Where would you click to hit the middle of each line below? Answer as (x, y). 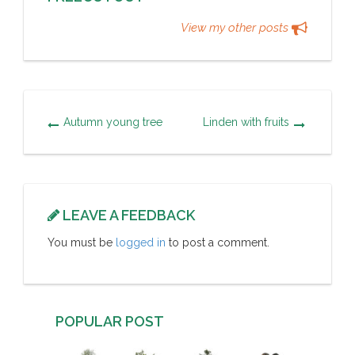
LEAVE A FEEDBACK (127, 215)
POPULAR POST (110, 321)
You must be (82, 242)
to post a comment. (218, 242)
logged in (141, 242)
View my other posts (236, 27)
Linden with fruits (246, 122)
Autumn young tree (113, 122)
